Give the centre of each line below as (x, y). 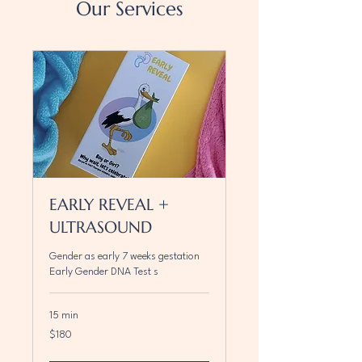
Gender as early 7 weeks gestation (124, 257)
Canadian (67, 339)
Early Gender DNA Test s (104, 272)
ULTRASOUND (101, 228)
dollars (61, 348)
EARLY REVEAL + (109, 205)
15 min (64, 316)
